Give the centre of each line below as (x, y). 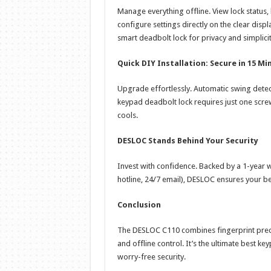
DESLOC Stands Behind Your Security (188, 141)
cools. (127, 116)
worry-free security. (151, 257)
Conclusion (139, 205)
